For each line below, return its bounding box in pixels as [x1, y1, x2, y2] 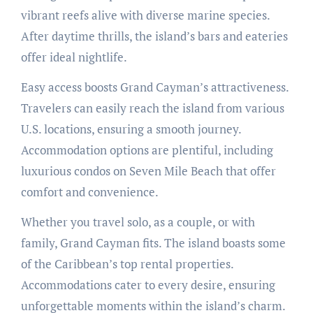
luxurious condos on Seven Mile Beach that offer [20, 163, 276, 180]
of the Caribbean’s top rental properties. [20, 256, 233, 272]
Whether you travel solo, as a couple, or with [20, 214, 255, 231]
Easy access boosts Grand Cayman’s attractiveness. [20, 79, 289, 96]
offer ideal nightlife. [20, 49, 127, 66]
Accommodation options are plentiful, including [20, 142, 273, 159]
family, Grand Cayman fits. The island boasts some [20, 235, 286, 252]
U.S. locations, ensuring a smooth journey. [20, 121, 241, 138]
